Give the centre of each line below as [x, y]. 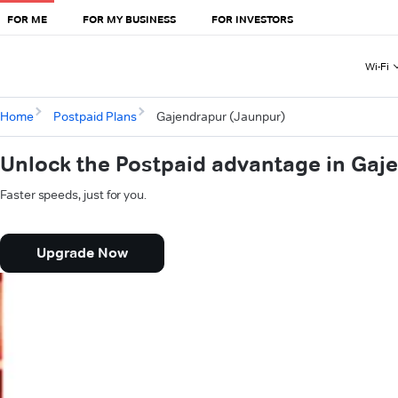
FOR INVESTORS [252, 19]
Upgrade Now [82, 253]
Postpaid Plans [95, 117]
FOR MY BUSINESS [129, 19]
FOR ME [27, 19]
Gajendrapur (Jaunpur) [220, 117]
